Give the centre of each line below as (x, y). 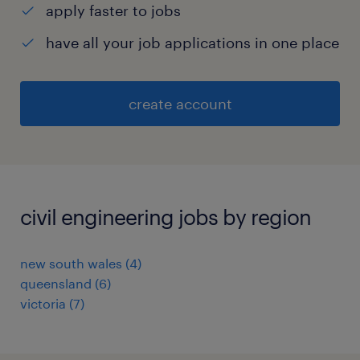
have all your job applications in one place (192, 43)
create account (180, 104)
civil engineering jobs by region (166, 217)
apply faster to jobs (113, 11)
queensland (56, 284)
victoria (43, 304)
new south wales (71, 264)
